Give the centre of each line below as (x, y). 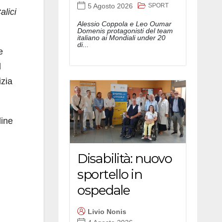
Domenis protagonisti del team (125, 30)
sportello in (110, 174)
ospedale (104, 190)
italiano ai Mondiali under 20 (121, 37)
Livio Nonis (107, 212)
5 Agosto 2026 (110, 6)
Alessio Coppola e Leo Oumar (124, 24)
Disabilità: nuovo (125, 158)
